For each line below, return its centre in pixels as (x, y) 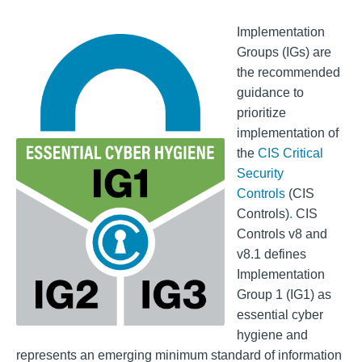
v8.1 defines (271, 254)
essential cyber (280, 315)
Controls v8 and (282, 234)
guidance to (270, 93)
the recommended (288, 72)
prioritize (261, 113)
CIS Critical (290, 153)
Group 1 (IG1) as (284, 295)
